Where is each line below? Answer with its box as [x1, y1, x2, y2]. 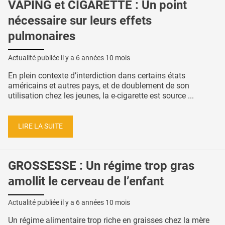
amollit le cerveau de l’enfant [8, 174, 164, 188]
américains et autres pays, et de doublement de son [8, 81, 189, 91]
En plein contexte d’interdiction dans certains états [8, 71, 185, 81]
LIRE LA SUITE [18, 122, 63, 131]
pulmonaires [8, 29, 75, 44]
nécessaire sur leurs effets [8, 14, 152, 28]
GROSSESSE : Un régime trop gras [8, 158, 194, 173]
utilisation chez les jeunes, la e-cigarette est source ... [8, 91, 194, 101]
